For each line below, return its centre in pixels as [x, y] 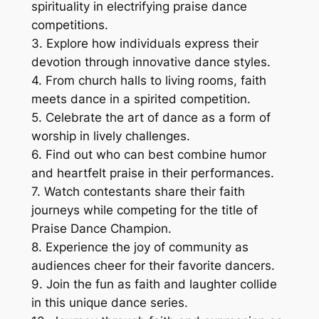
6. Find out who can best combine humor [148, 155]
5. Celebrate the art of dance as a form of [151, 118]
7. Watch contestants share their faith [138, 192]
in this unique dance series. [109, 303]
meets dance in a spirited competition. [141, 99]
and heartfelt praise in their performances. [152, 173]
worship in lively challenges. [110, 136]
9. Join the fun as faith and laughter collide [154, 284]
